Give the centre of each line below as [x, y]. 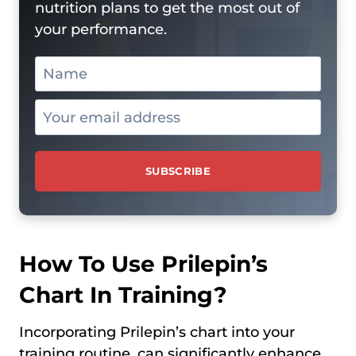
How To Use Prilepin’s [143, 263]
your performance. [101, 29]
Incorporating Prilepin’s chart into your [157, 332]
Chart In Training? [123, 294]
